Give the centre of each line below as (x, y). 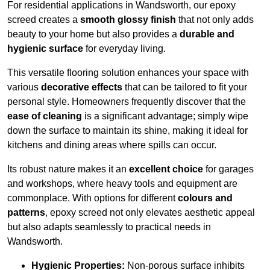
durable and (207, 34)
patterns (26, 213)
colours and (205, 198)
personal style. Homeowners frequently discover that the (127, 102)
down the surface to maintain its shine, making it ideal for (127, 131)
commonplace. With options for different (93, 198)
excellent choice (166, 169)
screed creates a (44, 20)
